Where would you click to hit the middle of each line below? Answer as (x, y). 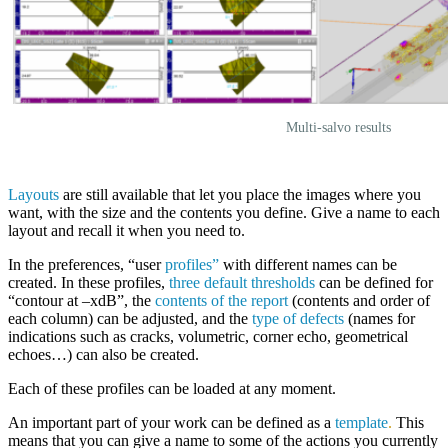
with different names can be (308, 264)
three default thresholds (242, 282)
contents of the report (221, 300)
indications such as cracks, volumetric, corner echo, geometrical (208, 336)
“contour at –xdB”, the (81, 300)
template (361, 422)
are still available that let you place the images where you (240, 194)
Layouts (33, 194)
